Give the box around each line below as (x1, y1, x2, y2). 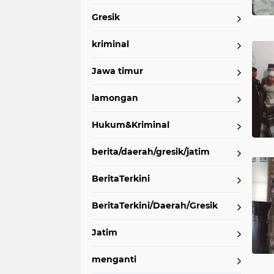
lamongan (92, 92, 138, 103)
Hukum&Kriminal (92, 119, 169, 130)
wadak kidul (110, 2, 166, 13)
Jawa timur (92, 65, 143, 76)
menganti (92, 254, 136, 265)
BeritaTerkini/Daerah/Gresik (92, 200, 218, 211)
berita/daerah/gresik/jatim (92, 146, 210, 157)
